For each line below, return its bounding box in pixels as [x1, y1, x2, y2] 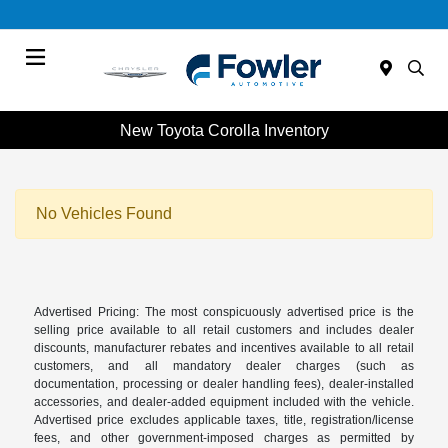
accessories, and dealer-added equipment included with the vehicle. [34, 395, 414, 410]
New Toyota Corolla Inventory [119, 121, 329, 139]
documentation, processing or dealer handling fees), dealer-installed [34, 377, 414, 392]
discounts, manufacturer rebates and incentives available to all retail [34, 341, 414, 356]
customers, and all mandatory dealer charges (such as [34, 359, 414, 374]
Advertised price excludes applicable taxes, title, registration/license [34, 413, 414, 428]
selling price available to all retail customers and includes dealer [34, 323, 414, 338]
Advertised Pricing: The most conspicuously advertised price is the [34, 305, 414, 320]
